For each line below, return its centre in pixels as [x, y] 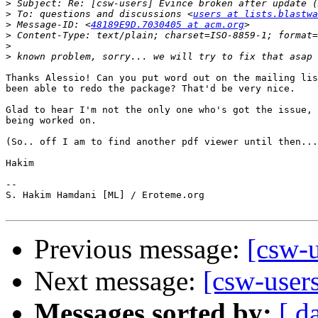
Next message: [119, 281]
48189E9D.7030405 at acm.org [168, 25]
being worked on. [51, 121]
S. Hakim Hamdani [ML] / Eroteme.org [105, 195]
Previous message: [141, 249]
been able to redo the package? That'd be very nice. [150, 89]
